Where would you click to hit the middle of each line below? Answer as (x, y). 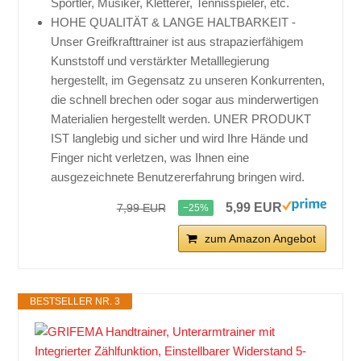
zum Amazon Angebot (260, 239)
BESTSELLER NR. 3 (75, 302)
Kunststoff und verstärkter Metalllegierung (160, 61)
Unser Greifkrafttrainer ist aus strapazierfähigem (178, 42)
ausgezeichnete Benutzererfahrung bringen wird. (178, 177)
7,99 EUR (141, 208)
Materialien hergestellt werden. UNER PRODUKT (181, 119)
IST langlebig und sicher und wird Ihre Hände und (180, 139)
